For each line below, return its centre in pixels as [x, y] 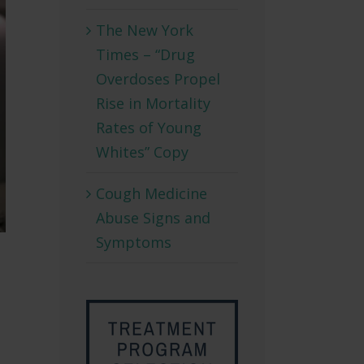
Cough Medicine [152, 193]
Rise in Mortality [153, 103]
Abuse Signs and [153, 217]
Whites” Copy [142, 152]
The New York [145, 30]
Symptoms [134, 242]
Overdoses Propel [158, 78]
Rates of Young [149, 127]
